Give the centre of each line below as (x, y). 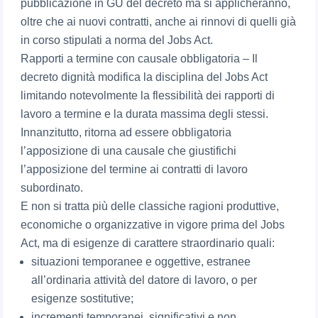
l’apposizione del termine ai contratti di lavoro (135, 170)
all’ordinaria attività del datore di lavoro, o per (144, 280)
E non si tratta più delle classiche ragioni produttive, (150, 207)
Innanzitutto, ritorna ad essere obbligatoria (126, 133)
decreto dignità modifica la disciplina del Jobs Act (144, 77)
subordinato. (52, 188)
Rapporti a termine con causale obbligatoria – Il (139, 59)
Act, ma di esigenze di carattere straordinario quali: (148, 243)
